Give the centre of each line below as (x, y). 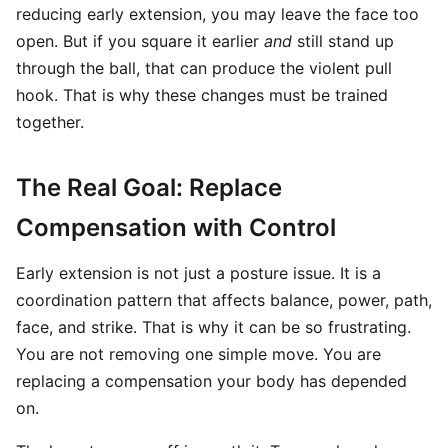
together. (50, 122)
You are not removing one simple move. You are (198, 354)
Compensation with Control (176, 227)
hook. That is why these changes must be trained (202, 95)
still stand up (343, 41)
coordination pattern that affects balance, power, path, (224, 300)
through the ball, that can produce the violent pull (204, 68)
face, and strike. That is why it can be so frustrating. (213, 327)
